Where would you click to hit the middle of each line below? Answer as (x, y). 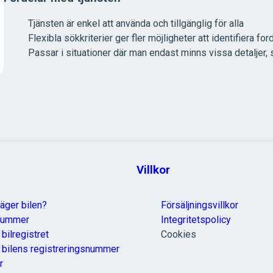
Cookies (179, 234)
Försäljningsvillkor (200, 205)
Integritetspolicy (196, 220)
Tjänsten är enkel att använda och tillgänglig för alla (136, 24)
